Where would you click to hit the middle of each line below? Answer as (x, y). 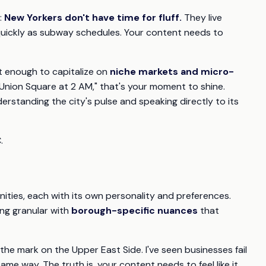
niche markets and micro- (172, 72)
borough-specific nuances (134, 211)
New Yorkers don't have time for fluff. (93, 18)
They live (202, 18)
